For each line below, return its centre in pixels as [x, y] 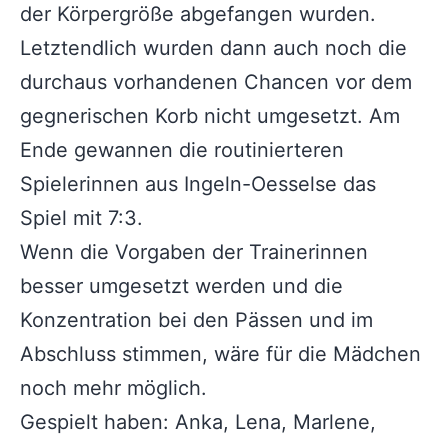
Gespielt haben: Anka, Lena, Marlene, [198, 421]
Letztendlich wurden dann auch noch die [213, 47]
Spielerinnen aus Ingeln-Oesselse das [198, 183]
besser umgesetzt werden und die [181, 285]
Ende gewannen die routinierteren [182, 149]
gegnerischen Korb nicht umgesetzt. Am [210, 115]
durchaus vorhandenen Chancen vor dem [216, 81]
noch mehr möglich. [113, 387]
